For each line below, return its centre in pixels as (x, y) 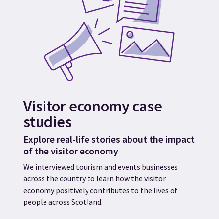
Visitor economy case (93, 106)
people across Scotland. (63, 202)
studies (48, 122)
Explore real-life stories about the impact (109, 139)
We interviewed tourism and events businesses (101, 167)
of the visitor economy (71, 151)
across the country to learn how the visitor (95, 179)
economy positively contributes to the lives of (100, 190)
